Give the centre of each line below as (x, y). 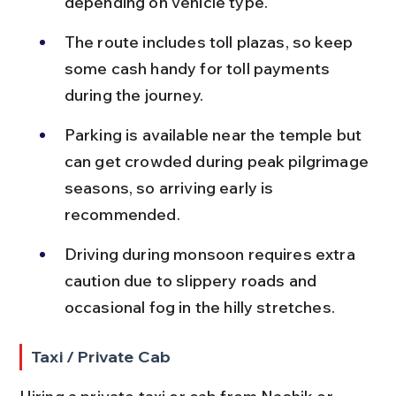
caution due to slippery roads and (192, 281)
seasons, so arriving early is (171, 188)
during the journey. (133, 95)
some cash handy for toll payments (199, 69)
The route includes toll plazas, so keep (210, 42)
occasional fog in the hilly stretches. (199, 307)
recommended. (122, 214)
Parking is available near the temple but (215, 135)
